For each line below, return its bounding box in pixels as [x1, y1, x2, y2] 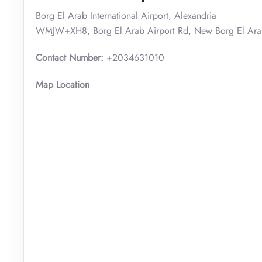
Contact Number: [36, 50, 106, 64]
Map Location [36, 77, 89, 91]
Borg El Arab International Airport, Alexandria [36, 8, 216, 22]
